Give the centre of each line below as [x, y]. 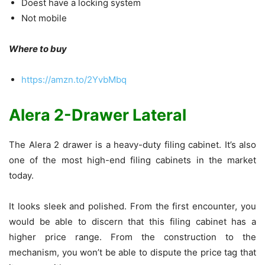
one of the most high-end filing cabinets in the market [132, 160]
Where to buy [38, 49]
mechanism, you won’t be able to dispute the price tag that [132, 253]
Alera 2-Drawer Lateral [98, 115]
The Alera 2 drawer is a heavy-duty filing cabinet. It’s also [132, 145]
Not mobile [44, 18]
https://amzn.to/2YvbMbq [74, 80]
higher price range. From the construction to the [132, 237]
